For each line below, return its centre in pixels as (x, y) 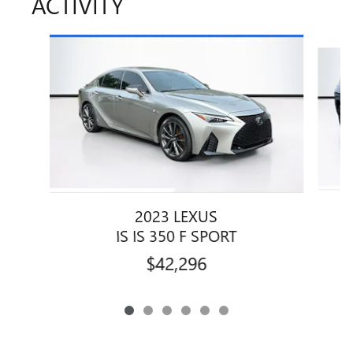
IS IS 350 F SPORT (176, 234)
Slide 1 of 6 (43, 43)
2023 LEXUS (176, 215)
